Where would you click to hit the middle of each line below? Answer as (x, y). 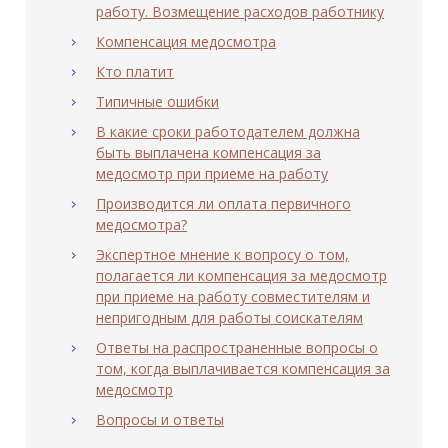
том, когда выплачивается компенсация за (243, 369)
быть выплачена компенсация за (208, 153)
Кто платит (135, 72)
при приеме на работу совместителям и (233, 297)
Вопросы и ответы (160, 420)
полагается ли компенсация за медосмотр (241, 276)
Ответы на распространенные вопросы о (237, 348)
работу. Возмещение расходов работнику (240, 12)
